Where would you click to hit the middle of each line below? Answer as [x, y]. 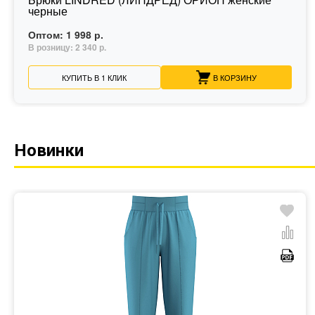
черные [48, 11]
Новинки [49, 151]
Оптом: [47, 35]
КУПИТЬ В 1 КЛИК [95, 77]
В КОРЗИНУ [234, 77]
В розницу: [52, 47]
